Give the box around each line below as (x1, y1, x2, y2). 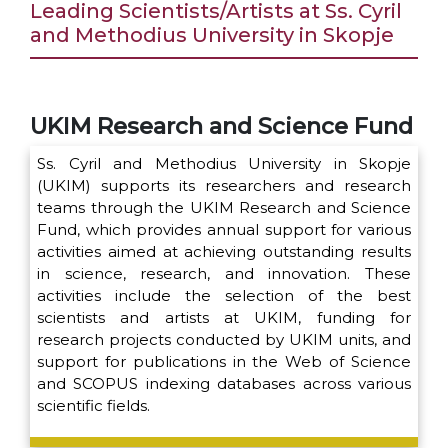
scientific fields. (37, 396, 150, 416)
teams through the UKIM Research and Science (37, 198, 411, 218)
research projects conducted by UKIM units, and (37, 330, 411, 350)
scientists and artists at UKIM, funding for (37, 308, 411, 328)
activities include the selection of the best (37, 286, 411, 306)
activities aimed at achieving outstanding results (37, 242, 411, 262)
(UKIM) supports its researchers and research (37, 176, 411, 196)
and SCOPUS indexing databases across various (37, 374, 411, 394)
